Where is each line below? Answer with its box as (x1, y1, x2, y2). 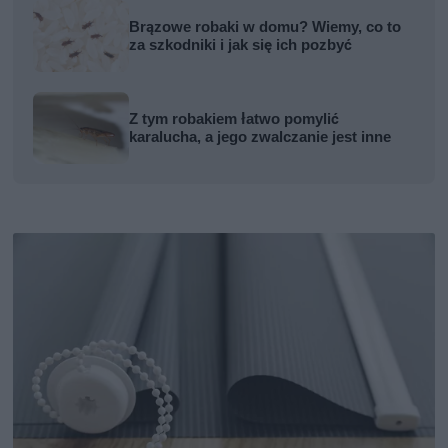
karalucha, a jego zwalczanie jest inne (129, 127, 392, 146)
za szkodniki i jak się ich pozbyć (129, 35, 353, 54)
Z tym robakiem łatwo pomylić (129, 109, 340, 128)
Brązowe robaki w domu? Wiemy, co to (129, 17, 402, 36)
